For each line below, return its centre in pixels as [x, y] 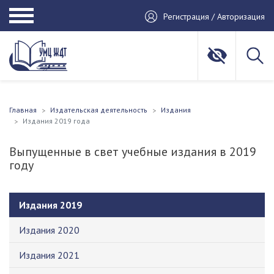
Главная [23, 110]
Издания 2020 [49, 230]
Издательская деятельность [99, 110]
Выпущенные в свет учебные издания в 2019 [133, 152]
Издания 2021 [49, 255]
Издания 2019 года [56, 121]
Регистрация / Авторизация [214, 16]
